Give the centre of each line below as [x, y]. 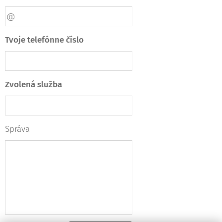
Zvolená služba [34, 84]
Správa [17, 129]
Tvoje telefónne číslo [44, 40]
